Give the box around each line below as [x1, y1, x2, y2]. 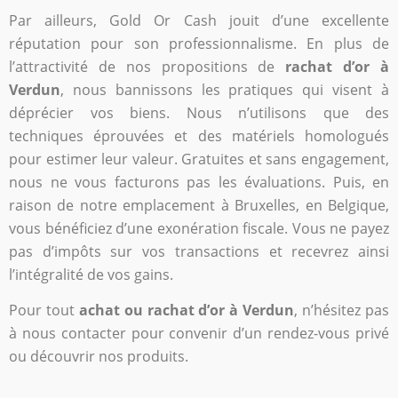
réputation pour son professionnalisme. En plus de [9, 33, 389, 53]
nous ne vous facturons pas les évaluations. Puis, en [9, 171, 389, 192]
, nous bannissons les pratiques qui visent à [60, 79, 389, 99]
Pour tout [9, 300, 79, 321]
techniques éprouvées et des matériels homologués [9, 125, 389, 146]
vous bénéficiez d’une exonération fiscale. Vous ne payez [9, 218, 389, 238]
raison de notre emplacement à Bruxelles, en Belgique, [9, 195, 389, 215]
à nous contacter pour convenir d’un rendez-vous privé [9, 323, 389, 344]
